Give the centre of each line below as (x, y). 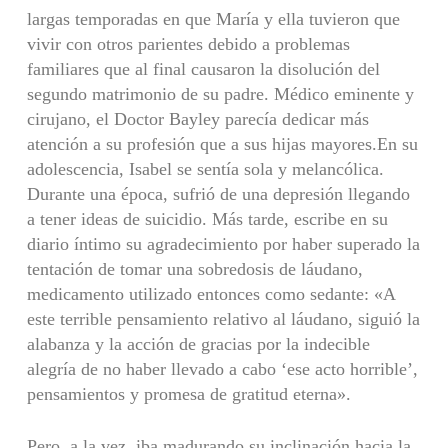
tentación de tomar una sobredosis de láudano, (194, 268)
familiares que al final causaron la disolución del (203, 68)
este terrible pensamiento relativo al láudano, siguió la (223, 318)
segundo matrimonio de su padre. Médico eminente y (220, 93)
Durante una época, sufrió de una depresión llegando (218, 193)
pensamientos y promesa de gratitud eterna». (188, 393)
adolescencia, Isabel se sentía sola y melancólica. (205, 168)
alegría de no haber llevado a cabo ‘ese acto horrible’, (222, 368)
